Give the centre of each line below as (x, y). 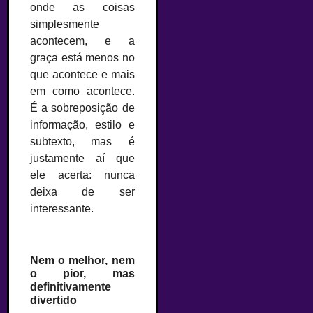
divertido (53, 300)
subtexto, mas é (82, 141)
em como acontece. (82, 91)
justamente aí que (82, 158)
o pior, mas (82, 274)
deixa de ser (82, 191)
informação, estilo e (82, 124)
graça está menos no (82, 57)
